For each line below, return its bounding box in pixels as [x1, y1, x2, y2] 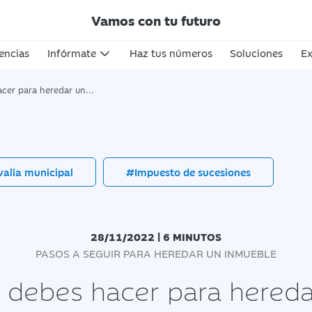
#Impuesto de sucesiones [126, 164, 251, 179]
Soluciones [230, 45, 283, 60]
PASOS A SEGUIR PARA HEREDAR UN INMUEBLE [36, 246, 276, 261]
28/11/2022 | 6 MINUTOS [91, 229, 221, 244]
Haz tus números [129, 45, 212, 60]
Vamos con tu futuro [91, 10, 221, 29]
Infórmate [47, 45, 96, 60]
